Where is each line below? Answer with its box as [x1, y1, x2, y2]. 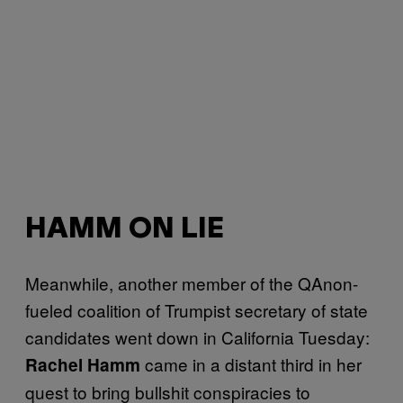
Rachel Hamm [25, 353, 145, 378]
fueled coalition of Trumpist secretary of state [25, 298, 368, 323]
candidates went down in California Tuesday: [25, 325, 370, 350]
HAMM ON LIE [25, 216, 224, 243]
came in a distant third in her [145, 352, 362, 377]
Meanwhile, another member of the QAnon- [25, 271, 358, 296]
